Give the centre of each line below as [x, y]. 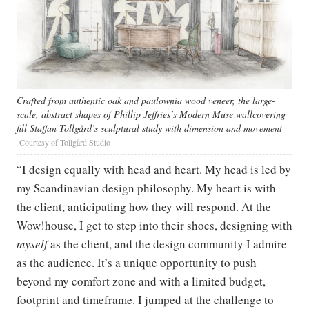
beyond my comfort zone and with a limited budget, [141, 281]
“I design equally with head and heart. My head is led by [154, 169]
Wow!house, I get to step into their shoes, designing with [154, 225]
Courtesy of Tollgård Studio [65, 142]
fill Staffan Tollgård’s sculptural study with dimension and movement [149, 128]
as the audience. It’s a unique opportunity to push [137, 262]
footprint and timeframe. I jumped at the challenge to [145, 299]
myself [32, 243]
